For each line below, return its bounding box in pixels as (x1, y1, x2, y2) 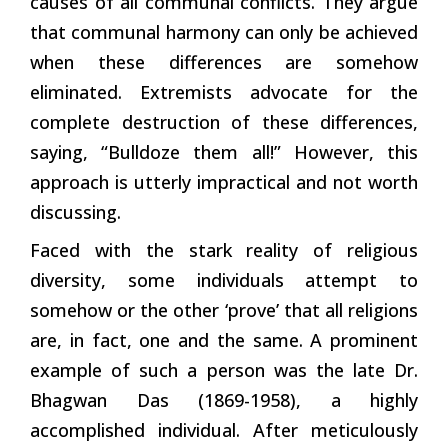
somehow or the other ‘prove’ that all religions (30, 297, 418, 322)
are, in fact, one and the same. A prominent (30, 327, 418, 352)
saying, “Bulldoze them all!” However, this (30, 139, 418, 164)
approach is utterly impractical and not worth (30, 169, 418, 194)
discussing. (30, 199, 121, 224)
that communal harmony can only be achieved (30, 19, 418, 44)
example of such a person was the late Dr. (30, 357, 418, 382)
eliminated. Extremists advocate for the (30, 79, 418, 104)
